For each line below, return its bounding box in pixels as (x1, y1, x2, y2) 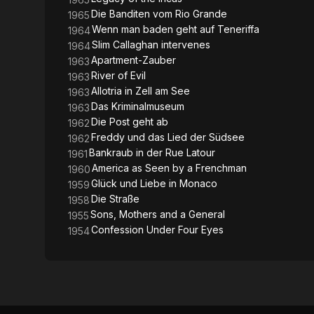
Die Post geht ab (91, 116, 168, 128)
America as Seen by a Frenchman (92, 162, 247, 174)
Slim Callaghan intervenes (92, 39, 210, 50)
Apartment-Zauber (91, 54, 176, 66)
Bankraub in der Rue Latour (89, 146, 215, 158)
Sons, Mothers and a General (90, 208, 225, 220)
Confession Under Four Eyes (91, 224, 224, 235)
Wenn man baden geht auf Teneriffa (92, 23, 259, 35)
